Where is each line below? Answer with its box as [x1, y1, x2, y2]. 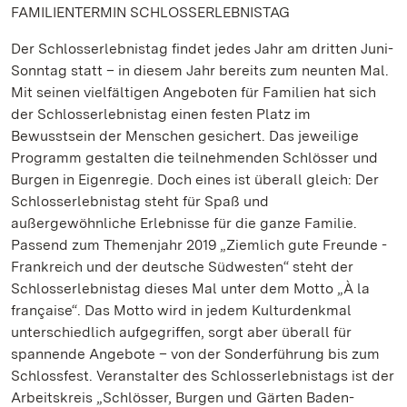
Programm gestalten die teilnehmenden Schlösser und [11, 149, 378, 166]
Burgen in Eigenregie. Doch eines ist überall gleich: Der [11, 171, 379, 188]
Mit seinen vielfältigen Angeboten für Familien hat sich [11, 84, 376, 101]
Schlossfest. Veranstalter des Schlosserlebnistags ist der [11, 367, 394, 384]
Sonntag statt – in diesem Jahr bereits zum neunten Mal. [11, 62, 389, 79]
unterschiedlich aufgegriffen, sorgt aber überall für [11, 323, 352, 341]
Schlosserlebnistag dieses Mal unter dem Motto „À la [11, 280, 370, 297]
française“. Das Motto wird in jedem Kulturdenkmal [11, 302, 352, 319]
